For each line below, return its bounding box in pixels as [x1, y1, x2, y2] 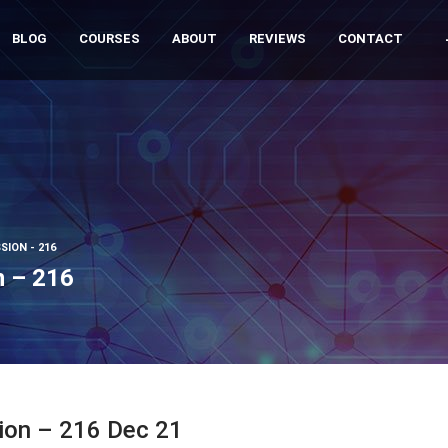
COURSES [79, 31, 140, 46]
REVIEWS [249, 31, 306, 46]
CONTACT [338, 31, 403, 46]
